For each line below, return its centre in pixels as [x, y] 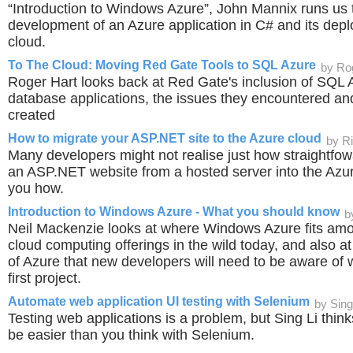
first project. [45, 278]
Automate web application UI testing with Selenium [159, 301]
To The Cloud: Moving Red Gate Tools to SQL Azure [162, 65]
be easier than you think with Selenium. [131, 335]
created [32, 115]
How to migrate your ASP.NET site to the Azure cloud [165, 138]
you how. [36, 188]
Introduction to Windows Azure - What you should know [174, 212]
